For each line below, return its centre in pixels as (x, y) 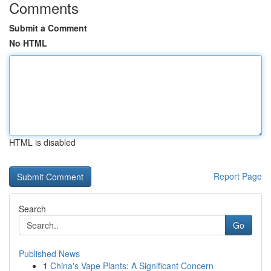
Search (32, 209)
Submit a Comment (48, 28)
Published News (49, 253)
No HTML (28, 43)
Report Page (238, 176)
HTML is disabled (42, 142)
